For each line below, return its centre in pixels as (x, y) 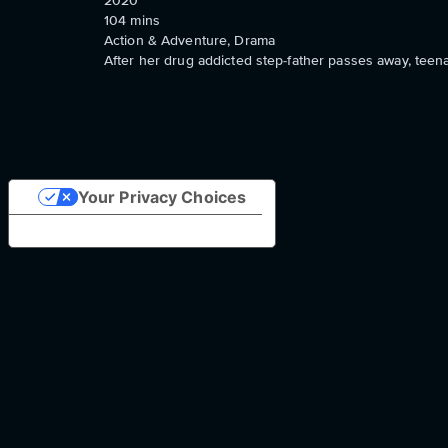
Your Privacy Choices (162, 196)
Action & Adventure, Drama (189, 40)
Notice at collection (101, 230)
